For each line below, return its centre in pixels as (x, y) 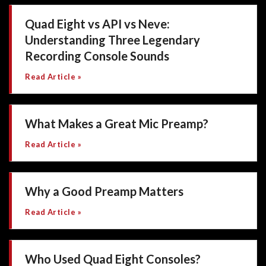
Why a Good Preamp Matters (104, 191)
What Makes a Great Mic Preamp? (117, 124)
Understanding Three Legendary (113, 40)
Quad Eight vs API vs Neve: (97, 24)
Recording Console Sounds (97, 56)
